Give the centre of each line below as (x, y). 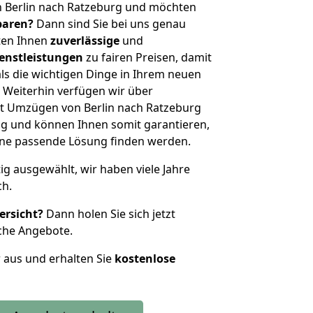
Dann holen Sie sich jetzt (109, 214)
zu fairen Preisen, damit (147, 57)
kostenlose (145, 259)
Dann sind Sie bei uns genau (110, 24)
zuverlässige (85, 41)
